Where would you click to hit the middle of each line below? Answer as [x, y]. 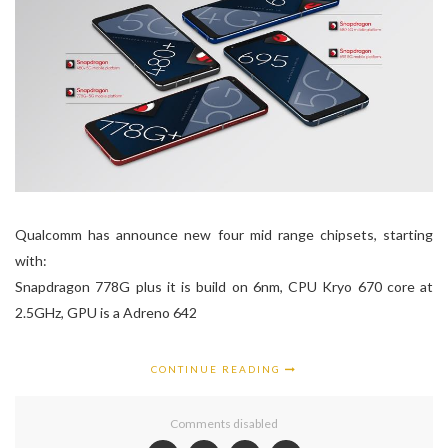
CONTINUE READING [218, 369]
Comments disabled [224, 424]
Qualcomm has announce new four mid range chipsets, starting [224, 235]
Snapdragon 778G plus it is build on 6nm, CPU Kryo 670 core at [224, 287]
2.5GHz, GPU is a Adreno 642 [106, 313]
